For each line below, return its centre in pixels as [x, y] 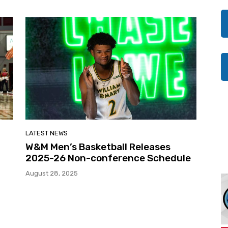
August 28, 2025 [52, 173]
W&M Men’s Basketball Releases [98, 147]
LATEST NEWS [47, 133]
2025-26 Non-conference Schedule [108, 158]
